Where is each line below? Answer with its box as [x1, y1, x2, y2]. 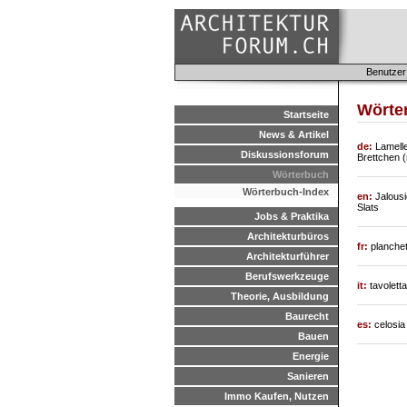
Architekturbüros [247, 231, 329, 242]
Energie [293, 351, 329, 362]
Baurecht [285, 311, 329, 322]
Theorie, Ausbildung [231, 291, 329, 302]
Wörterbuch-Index [243, 186, 329, 197]
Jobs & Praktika [254, 211, 329, 222]
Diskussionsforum [241, 149, 329, 160]
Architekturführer [246, 251, 329, 262]
